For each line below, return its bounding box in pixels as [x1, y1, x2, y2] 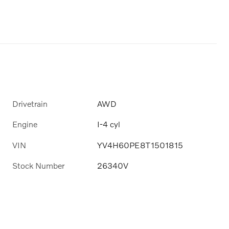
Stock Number [12, 160, 64, 170]
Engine [12, 119, 37, 129]
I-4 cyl [97, 119, 121, 129]
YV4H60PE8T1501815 [97, 140, 184, 150]
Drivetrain [12, 99, 48, 109]
